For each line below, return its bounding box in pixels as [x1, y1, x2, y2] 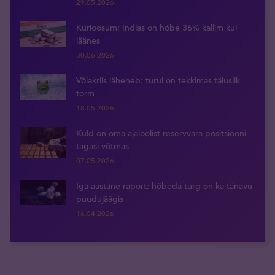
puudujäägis [76, 193, 123, 204]
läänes [76, 34, 100, 46]
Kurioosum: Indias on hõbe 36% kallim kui [76, 21, 237, 33]
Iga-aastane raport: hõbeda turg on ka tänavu [76, 180, 252, 192]
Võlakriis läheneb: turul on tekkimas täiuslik [76, 74, 240, 86]
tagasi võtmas [76, 140, 129, 152]
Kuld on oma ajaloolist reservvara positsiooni [76, 127, 246, 139]
